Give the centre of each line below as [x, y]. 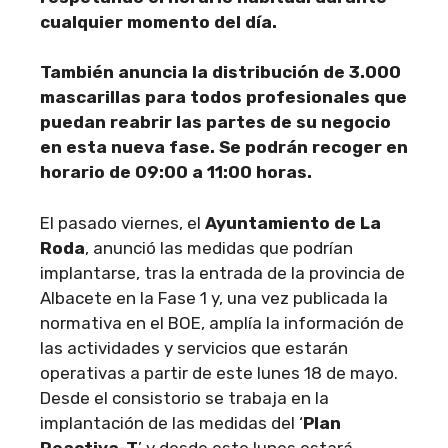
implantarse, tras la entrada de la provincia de [222, 272]
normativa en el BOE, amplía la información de [222, 322]
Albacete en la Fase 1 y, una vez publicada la [214, 297]
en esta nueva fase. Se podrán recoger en [224, 147]
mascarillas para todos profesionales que [223, 97]
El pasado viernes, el [122, 222]
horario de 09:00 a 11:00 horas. [176, 172]
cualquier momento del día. [158, 21]
